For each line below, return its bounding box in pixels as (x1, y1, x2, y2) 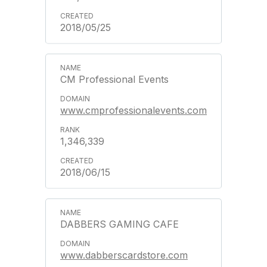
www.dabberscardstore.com (60, 249, 188, 261)
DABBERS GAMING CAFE (60, 218, 179, 230)
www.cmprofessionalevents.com (60, 104, 207, 116)
